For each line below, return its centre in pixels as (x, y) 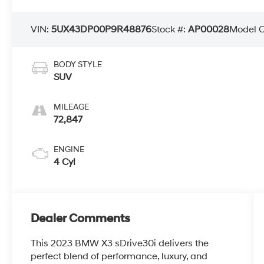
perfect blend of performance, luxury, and (119, 257)
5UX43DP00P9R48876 (102, 29)
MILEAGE (72, 107)
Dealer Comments (81, 219)
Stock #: (170, 29)
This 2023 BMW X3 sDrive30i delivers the (120, 244)
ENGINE (69, 150)
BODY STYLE (78, 65)
